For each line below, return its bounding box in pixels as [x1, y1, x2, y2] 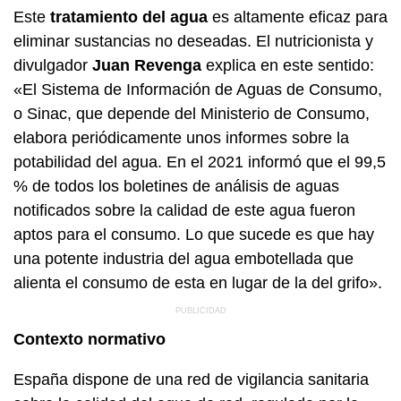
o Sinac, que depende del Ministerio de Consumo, [13, 104, 370, 123]
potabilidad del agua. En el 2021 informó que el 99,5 [13, 152, 386, 171]
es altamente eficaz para [208, 7, 388, 26]
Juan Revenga [92, 55, 201, 74]
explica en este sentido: [201, 55, 374, 74]
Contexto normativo [13, 329, 166, 348]
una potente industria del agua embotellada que [13, 249, 354, 268]
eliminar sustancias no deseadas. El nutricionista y [13, 31, 373, 50]
